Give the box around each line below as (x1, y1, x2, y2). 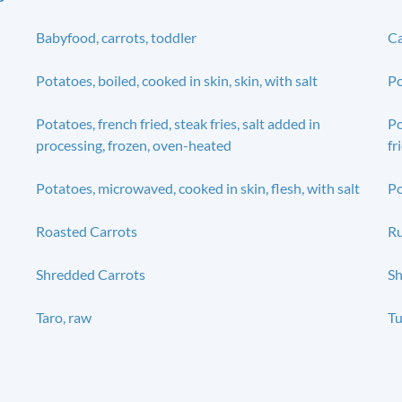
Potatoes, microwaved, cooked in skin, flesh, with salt (35, 179, 360, 197)
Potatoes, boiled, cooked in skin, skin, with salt (35, 71, 318, 89)
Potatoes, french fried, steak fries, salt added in (35, 114, 320, 132)
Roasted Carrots (35, 222, 137, 240)
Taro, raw (35, 308, 92, 326)
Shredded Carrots (35, 265, 145, 283)
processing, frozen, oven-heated (35, 135, 232, 153)
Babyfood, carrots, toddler (35, 28, 197, 46)
